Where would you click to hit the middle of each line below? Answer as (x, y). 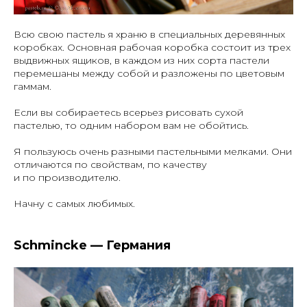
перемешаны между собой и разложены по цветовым (149, 73)
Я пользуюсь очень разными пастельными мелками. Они (153, 151)
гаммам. (33, 86)
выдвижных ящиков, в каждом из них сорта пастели (142, 60)
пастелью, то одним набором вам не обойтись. (131, 125)
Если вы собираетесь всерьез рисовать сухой (128, 112)
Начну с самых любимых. (74, 203)
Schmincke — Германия (92, 245)
